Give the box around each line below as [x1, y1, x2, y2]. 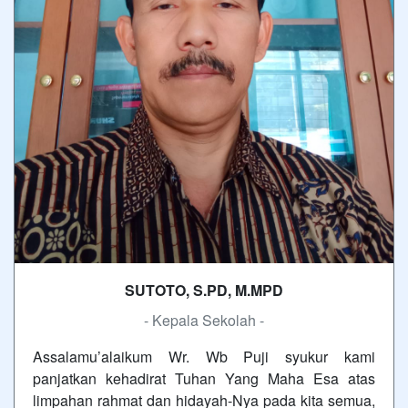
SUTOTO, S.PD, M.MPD [125, 279, 283, 301]
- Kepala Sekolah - [144, 309, 264, 331]
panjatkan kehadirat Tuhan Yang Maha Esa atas [33, 367, 375, 389]
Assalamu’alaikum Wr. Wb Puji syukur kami [33, 345, 375, 367]
